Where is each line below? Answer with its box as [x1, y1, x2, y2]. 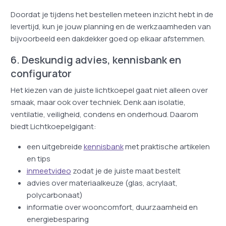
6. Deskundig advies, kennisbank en [10, 53, 181, 67]
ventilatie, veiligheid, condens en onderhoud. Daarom [10, 109, 198, 120]
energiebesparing [26, 214, 89, 224]
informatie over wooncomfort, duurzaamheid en [26, 202, 198, 212]
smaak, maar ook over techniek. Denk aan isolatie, [10, 97, 186, 107]
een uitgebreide [26, 141, 84, 152]
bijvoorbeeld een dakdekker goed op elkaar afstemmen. [10, 33, 205, 44]
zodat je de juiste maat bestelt [71, 165, 181, 176]
